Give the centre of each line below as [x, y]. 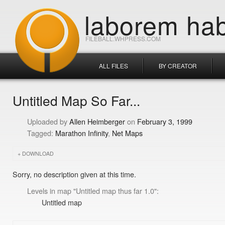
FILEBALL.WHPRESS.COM [123, 38]
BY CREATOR [178, 66]
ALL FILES [114, 66]
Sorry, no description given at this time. [74, 174]
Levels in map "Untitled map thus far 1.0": [93, 191]
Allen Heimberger [97, 121]
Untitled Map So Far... [76, 100]
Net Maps [127, 133]
